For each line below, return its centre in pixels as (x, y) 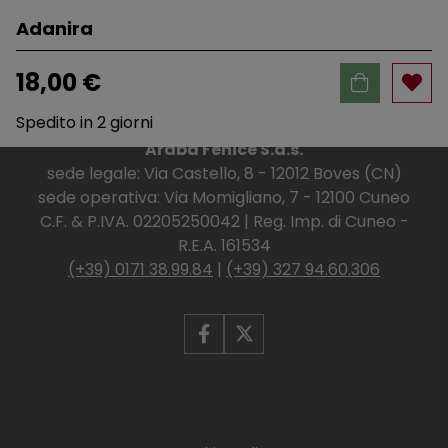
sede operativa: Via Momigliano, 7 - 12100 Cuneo (224, 197)
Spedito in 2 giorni (84, 122)
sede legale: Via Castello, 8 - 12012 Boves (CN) (224, 173)
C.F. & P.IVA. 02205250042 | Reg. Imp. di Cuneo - (224, 221)
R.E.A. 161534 (224, 245)
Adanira (54, 28)
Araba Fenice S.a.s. (224, 149)
